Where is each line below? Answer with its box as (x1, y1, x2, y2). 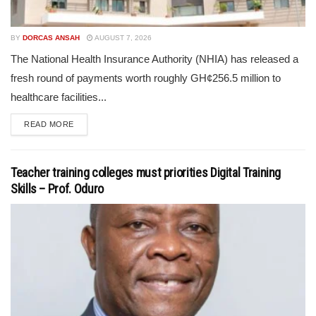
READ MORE (24, 120, 74, 128)
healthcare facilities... (11, 91, 107, 103)
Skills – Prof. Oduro (11, 181, 104, 196)
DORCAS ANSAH (23, 34, 80, 42)
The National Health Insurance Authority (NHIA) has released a (11, 53, 298, 65)
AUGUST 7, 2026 (93, 34, 152, 42)
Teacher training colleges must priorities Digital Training (11, 165, 281, 180)
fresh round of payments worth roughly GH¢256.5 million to (11, 72, 281, 84)
